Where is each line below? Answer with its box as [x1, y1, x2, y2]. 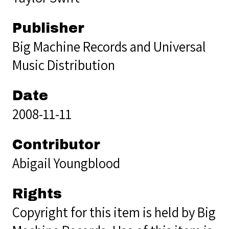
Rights [12, 186, 62, 201]
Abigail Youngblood [12, 153, 120, 172]
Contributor [12, 136, 100, 152]
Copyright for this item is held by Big [12, 202, 216, 221]
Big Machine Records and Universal [12, 37, 206, 56]
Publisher [12, 20, 84, 36]
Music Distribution [12, 55, 115, 74]
